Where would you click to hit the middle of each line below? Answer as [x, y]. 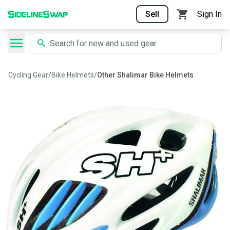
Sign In [209, 14]
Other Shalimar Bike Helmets [145, 75]
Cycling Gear [28, 75]
